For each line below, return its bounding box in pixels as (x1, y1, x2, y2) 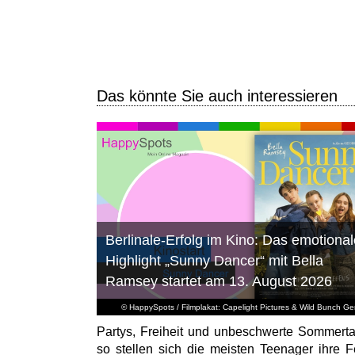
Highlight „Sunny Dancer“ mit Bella (105, 253, 323, 269)
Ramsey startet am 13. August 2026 (105, 273, 332, 290)
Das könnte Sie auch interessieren (97, 86, 338, 105)
